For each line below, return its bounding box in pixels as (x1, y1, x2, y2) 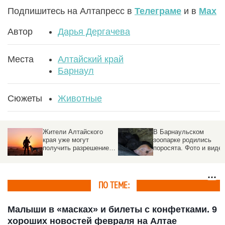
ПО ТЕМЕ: (98, 180, 129, 191)
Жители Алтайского (43, 128, 103, 136)
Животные (58, 93, 102, 103)
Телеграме (135, 6, 181, 16)
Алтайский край (58, 54, 124, 64)
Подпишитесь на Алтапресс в (8, 6, 135, 16)
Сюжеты (8, 93, 42, 103)
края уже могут (43, 136, 89, 144)
